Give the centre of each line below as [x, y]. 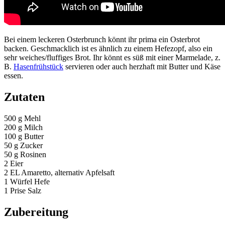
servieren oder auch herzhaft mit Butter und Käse [142, 66]
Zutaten [24, 97]
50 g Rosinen [25, 154]
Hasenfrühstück [38, 66]
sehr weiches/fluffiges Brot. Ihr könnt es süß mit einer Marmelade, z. [112, 57]
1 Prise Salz [23, 190]
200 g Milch [23, 127]
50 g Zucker [23, 145]
